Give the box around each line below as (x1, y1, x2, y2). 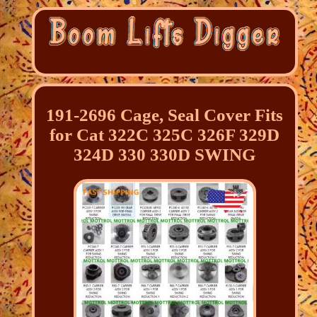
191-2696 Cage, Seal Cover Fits (46, 105, 284, 125)
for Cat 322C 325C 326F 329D (50, 125, 280, 144)
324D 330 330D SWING (74, 144, 256, 164)
